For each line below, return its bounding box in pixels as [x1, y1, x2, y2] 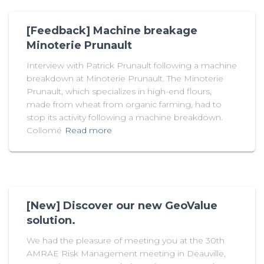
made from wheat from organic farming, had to [27, 99, 222, 110]
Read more [65, 125, 112, 136]
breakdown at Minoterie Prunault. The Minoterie [27, 73, 223, 84]
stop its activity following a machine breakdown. [27, 112, 223, 123]
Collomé [27, 125, 62, 136]
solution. [27, 214, 75, 227]
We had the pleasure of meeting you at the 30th [27, 235, 225, 246]
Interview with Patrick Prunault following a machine [27, 60, 237, 71]
